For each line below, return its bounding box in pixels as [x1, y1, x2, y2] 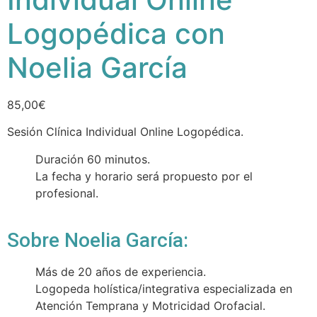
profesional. [35, 185, 98, 200]
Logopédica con [7, 16, 225, 51]
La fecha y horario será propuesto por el [35, 168, 253, 183]
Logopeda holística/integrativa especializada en [35, 282, 292, 296]
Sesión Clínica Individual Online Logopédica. [7, 125, 243, 139]
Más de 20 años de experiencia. [35, 265, 206, 279]
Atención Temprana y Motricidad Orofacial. [35, 299, 265, 313]
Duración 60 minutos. [35, 151, 150, 166]
